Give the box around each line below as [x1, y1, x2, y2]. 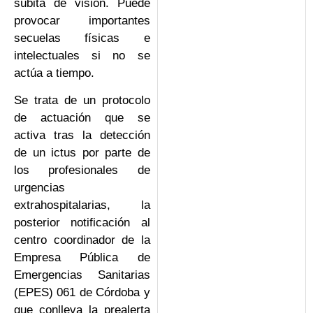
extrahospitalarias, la [14, 198, 150, 212]
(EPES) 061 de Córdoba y [14, 286, 150, 300]
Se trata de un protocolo [14, 94, 150, 108]
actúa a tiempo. [14, 66, 94, 80]
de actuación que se [14, 111, 150, 125]
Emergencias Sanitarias [14, 268, 150, 282]
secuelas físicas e [14, 31, 150, 45]
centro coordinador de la [14, 233, 150, 247]
